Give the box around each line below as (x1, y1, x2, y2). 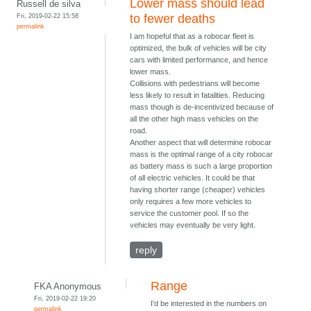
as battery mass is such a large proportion (130, 162, 273, 171)
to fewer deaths (130, 12, 216, 26)
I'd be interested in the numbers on (151, 299, 267, 308)
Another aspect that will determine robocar (130, 138, 272, 147)
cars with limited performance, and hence (130, 56, 269, 65)
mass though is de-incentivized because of (130, 103, 274, 112)
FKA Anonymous (34, 281, 102, 292)
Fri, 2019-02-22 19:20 (34, 294, 96, 303)
